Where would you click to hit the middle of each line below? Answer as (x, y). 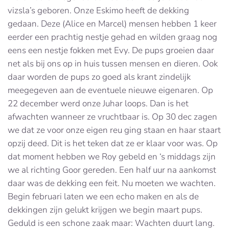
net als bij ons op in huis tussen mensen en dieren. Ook (113, 64)
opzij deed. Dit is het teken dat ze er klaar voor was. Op (113, 144)
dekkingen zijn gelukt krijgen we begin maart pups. (105, 210)
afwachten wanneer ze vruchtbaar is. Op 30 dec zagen (112, 117)
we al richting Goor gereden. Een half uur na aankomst (112, 170)
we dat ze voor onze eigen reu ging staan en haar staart (114, 130)
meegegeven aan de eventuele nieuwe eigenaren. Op (110, 90)
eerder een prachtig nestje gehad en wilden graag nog (112, 37)
